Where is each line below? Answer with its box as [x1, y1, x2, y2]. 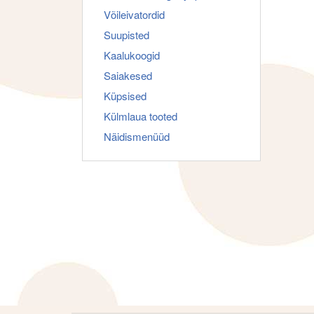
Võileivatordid [104, 7, 165, 22]
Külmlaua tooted [104, 109, 177, 123]
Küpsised [104, 88, 146, 103]
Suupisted [104, 27, 149, 42]
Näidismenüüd [104, 129, 170, 144]
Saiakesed [104, 68, 152, 83]
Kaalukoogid [104, 48, 160, 62]
